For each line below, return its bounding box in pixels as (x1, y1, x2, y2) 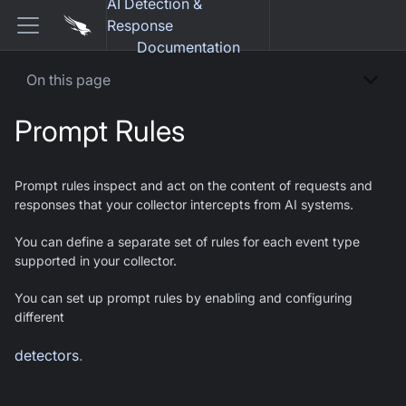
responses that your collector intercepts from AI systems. (14, 196, 353, 212)
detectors (14, 345, 79, 364)
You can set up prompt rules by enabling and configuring (14, 289, 353, 305)
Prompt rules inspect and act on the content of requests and (14, 177, 372, 193)
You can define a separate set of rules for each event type (14, 233, 360, 249)
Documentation (136, 38, 240, 56)
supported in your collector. (14, 252, 177, 268)
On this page (25, 71, 111, 90)
